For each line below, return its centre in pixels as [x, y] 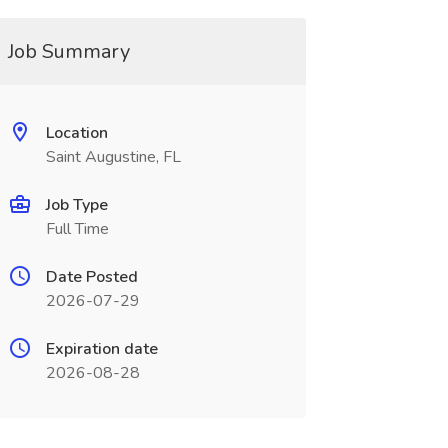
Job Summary [68, 51]
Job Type [76, 205]
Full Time [77, 229]
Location [76, 133]
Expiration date [101, 349]
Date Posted [91, 277]
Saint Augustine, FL [113, 157]
